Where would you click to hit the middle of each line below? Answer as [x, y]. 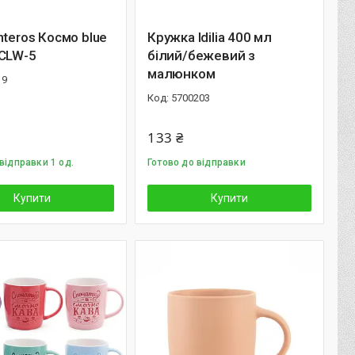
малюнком [181, 74]
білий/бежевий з [201, 55]
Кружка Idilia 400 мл [210, 37]
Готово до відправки [197, 162]
